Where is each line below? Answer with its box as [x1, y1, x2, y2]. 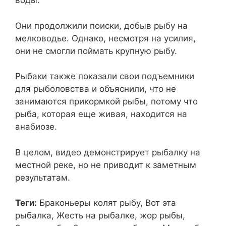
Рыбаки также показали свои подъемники [15, 71, 194, 81]
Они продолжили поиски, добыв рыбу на [15, 20, 188, 31]
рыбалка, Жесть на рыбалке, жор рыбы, [15, 210, 185, 220]
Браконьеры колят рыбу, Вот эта [39, 198, 176, 208]
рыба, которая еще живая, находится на [15, 109, 187, 119]
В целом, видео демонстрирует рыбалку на [15, 147, 200, 157]
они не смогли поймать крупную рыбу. [15, 45, 177, 56]
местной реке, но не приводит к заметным [15, 159, 196, 170]
